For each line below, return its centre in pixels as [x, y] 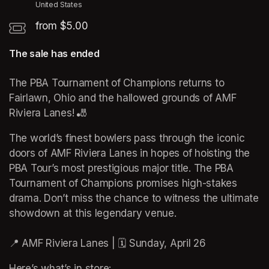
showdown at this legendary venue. [93, 213]
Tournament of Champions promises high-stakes [123, 183]
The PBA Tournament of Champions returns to [117, 83]
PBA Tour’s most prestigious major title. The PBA [121, 168]
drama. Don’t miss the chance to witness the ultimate [134, 198]
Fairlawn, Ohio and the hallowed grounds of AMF [123, 98]
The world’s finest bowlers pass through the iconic [127, 138]
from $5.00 [62, 26]
